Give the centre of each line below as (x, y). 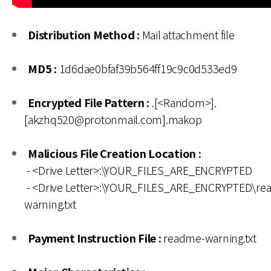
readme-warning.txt (209, 238)
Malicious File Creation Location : (115, 153)
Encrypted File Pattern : (89, 103)
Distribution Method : (84, 35)
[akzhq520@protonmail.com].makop (113, 119)
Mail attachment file (187, 35)
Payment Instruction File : (95, 238)
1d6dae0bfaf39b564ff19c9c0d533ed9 (147, 69)
